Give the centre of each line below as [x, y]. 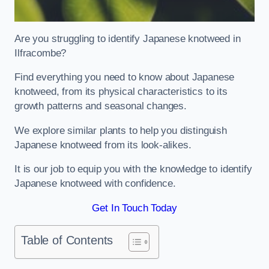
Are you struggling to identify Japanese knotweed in [128, 38]
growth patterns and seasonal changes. [102, 106]
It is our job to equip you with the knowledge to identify [133, 169]
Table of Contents [67, 240]
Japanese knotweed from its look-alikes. [103, 145]
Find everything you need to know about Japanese [125, 77]
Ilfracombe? [42, 53]
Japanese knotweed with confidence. [95, 184]
